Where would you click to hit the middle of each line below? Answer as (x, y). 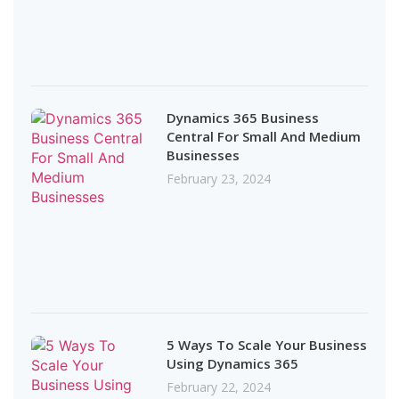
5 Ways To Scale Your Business (267, 345)
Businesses (205, 155)
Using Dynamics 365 (235, 364)
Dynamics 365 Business (243, 117)
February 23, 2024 (219, 178)
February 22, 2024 (219, 387)
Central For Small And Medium (264, 136)
